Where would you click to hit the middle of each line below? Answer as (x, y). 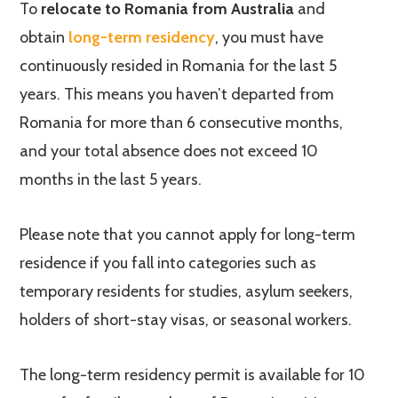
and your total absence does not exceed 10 (169, 151)
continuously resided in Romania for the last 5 (179, 66)
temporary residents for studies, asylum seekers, (187, 291)
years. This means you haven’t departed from (177, 94)
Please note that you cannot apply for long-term (188, 235)
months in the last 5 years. (111, 179)
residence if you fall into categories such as (168, 263)
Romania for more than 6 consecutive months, (182, 123)
